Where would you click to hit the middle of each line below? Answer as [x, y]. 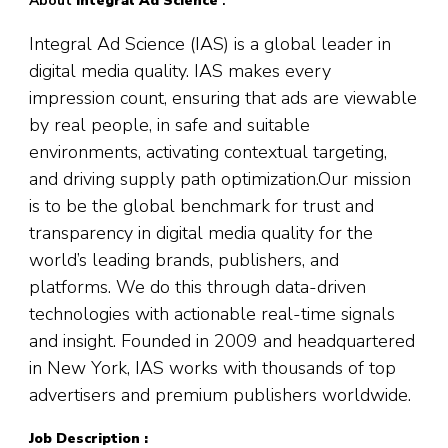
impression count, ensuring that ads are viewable [223, 98]
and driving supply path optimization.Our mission [220, 179]
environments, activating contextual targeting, [208, 152]
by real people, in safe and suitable [169, 125]
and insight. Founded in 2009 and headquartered [222, 341]
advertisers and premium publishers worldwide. [220, 395]
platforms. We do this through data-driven [197, 287]
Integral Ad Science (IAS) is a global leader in [210, 44]
